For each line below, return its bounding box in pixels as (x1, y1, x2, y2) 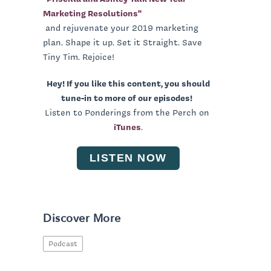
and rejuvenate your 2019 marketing (43, 21, 198, 34)
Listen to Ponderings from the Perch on (44, 106, 212, 119)
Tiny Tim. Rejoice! (43, 50, 114, 63)
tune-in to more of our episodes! (61, 91, 192, 104)
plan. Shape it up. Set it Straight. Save (43, 36, 202, 48)
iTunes (113, 120, 141, 133)
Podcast (48, 238, 77, 249)
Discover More (43, 211, 121, 226)
